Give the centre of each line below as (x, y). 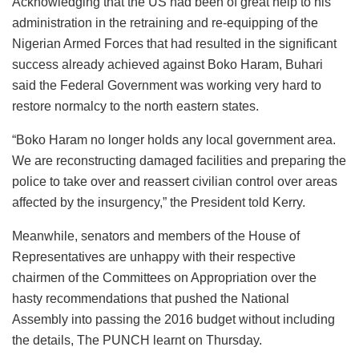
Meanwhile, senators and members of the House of (156, 236)
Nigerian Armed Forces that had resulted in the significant (174, 44)
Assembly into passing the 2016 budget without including (173, 320)
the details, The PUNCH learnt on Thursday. (137, 341)
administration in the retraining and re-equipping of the (165, 23)
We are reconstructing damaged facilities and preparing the (179, 161)
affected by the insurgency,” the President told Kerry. (159, 203)
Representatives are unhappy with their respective (154, 257)
